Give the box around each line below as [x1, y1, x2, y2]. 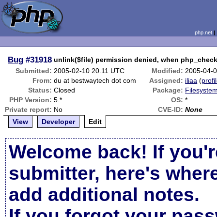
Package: [153, 86, 184, 94]
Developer [42, 118, 76, 125]
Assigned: [149, 77, 184, 84]
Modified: [152, 67, 184, 75]
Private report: [5, 106, 52, 113]
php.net [194, 30, 212, 35]
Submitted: [15, 67, 52, 75]
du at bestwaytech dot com [54, 77, 137, 84]
